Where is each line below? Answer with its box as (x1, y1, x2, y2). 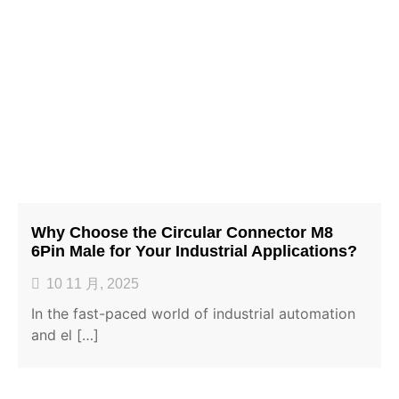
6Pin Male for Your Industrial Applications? (31, 241, 357, 260)
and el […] (31, 325, 99, 344)
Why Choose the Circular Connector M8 (31, 223, 333, 241)
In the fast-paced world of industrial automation (31, 304, 355, 322)
